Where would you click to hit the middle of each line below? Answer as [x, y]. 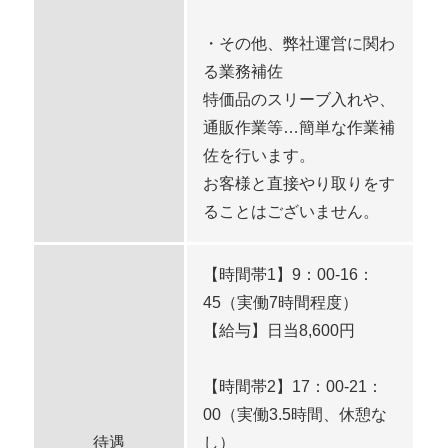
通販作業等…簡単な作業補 [299, 127]
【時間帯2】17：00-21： [293, 386]
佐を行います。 [259, 155]
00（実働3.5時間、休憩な [295, 414]
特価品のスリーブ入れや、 [299, 99]
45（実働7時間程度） [281, 302]
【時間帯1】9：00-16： [289, 274]
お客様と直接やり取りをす [299, 183]
